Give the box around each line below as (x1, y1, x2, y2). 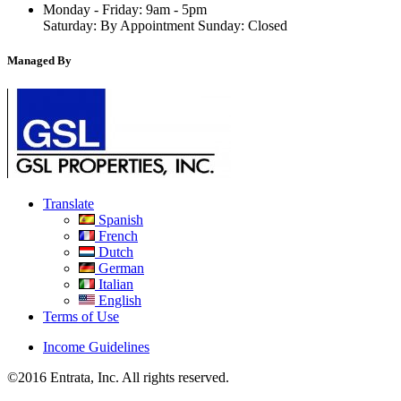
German (95, 260, 144, 276)
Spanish (95, 211, 143, 227)
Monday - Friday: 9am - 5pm (43, 2, 207, 18)
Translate (43, 195, 94, 211)
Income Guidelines (43, 338, 149, 354)
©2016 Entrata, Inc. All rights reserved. (7, 369, 229, 385)
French (95, 227, 138, 243)
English (95, 292, 141, 308)
